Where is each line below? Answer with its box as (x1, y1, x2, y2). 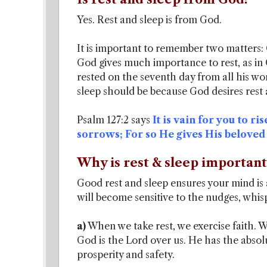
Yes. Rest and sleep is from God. (77, 14, 222, 26)
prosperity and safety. (77, 249, 175, 260)
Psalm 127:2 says (77, 114, 153, 126)
